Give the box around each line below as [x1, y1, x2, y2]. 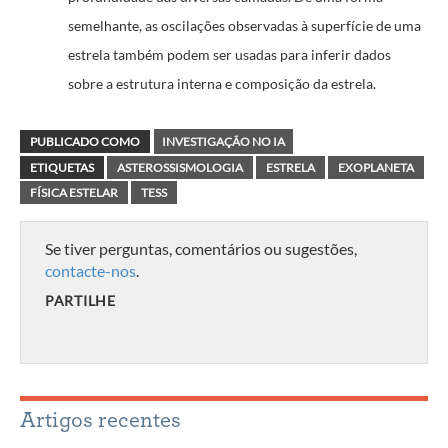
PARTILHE [45, 291, 116, 309]
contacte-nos [45, 260, 136, 280]
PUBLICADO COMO [30, 133, 140, 149]
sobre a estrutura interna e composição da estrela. [68, 75, 376, 92]
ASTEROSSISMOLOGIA [117, 159, 243, 175]
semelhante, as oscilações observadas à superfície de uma [68, 17, 421, 34]
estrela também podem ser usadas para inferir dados [68, 46, 391, 63]
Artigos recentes [20, 409, 181, 432]
